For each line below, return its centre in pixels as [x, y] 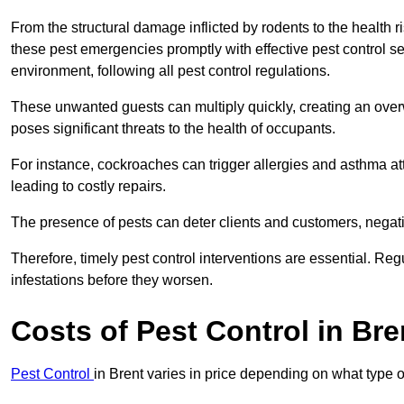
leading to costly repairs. [90, 187]
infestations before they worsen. [112, 280]
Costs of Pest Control [160, 331]
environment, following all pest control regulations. [170, 71]
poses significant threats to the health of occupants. [175, 129]
